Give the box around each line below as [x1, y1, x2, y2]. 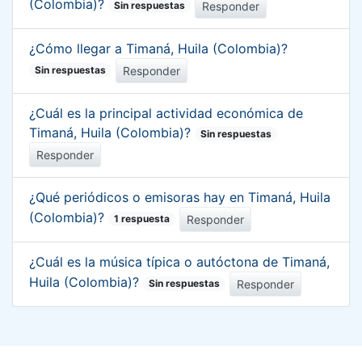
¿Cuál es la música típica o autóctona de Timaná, [29, 253, 330, 270]
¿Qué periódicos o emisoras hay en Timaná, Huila [29, 188, 330, 205]
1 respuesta [114, 213, 170, 225]
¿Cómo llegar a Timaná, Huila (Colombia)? [29, 40, 288, 57]
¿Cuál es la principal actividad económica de [29, 104, 303, 121]
